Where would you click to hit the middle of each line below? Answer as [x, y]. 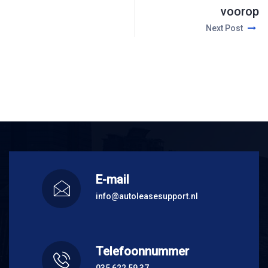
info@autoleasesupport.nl [147, 197]
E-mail [112, 180]
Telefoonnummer [142, 252]
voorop [240, 12]
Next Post [225, 28]
